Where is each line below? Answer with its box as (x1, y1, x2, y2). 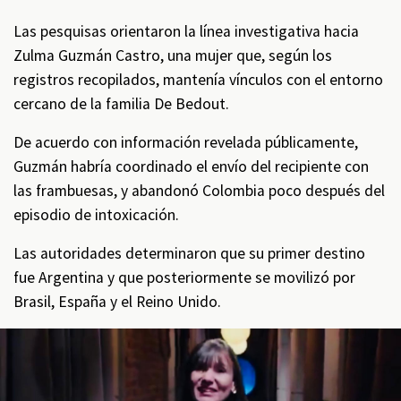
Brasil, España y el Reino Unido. (13, 291, 221, 311)
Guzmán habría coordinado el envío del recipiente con (13, 156, 369, 176)
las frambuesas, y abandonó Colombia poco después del (13, 180, 385, 200)
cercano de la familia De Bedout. (13, 93, 229, 114)
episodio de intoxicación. (13, 204, 179, 225)
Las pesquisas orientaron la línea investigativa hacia (13, 21, 359, 41)
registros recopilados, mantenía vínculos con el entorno (13, 69, 383, 90)
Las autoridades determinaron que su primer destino (13, 243, 365, 263)
